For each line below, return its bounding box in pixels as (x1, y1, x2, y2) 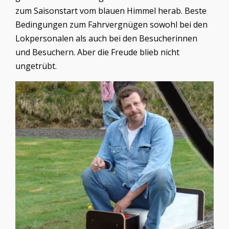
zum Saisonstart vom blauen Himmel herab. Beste (15, 5, 207, 17)
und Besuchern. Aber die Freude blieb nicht (15, 47, 179, 58)
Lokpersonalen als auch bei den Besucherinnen (15, 33, 197, 44)
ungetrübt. (15, 60, 57, 72)
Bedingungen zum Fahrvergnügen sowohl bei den (15, 19, 208, 31)
